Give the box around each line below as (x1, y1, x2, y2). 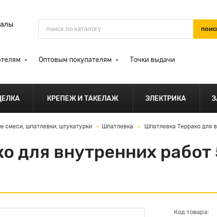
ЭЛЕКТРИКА (145, 94, 187, 103)
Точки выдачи (130, 56, 175, 64)
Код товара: (174, 208, 209, 216)
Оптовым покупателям (39, 56, 112, 64)
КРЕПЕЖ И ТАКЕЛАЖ (46, 94, 120, 103)
